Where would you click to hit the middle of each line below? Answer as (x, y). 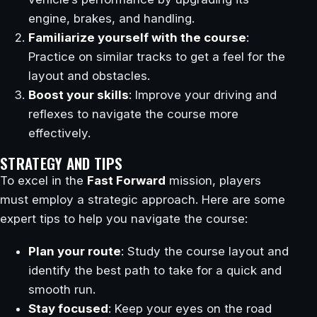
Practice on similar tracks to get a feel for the (157, 56)
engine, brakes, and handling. (111, 18)
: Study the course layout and (205, 251)
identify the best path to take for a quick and (155, 270)
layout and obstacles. (89, 75)
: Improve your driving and (203, 94)
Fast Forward (126, 181)
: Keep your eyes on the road (190, 308)
